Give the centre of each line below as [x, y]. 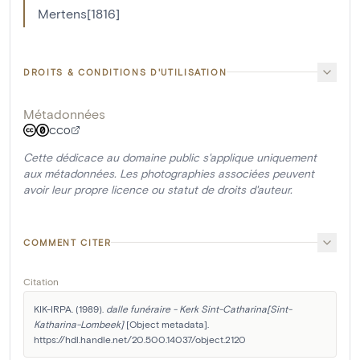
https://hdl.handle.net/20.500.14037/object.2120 [140, 339]
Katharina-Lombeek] [79, 323]
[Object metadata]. [166, 323]
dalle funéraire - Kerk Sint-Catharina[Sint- [199, 308]
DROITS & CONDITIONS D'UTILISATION [125, 72]
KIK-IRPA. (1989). [70, 308]
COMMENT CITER [67, 242]
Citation [41, 281]
